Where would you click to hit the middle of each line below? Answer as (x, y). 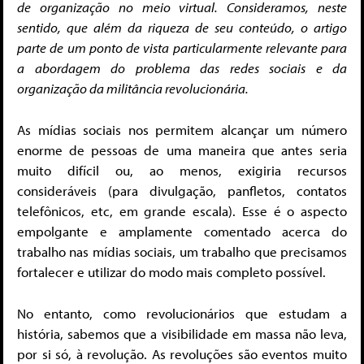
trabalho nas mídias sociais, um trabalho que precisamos (182, 252)
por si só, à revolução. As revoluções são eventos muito (182, 353)
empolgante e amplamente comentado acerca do (182, 232)
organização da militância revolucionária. (133, 88)
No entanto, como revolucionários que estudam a (182, 313)
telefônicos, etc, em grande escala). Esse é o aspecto (182, 211)
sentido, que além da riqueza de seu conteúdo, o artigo (182, 27)
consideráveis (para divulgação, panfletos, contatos (182, 191)
